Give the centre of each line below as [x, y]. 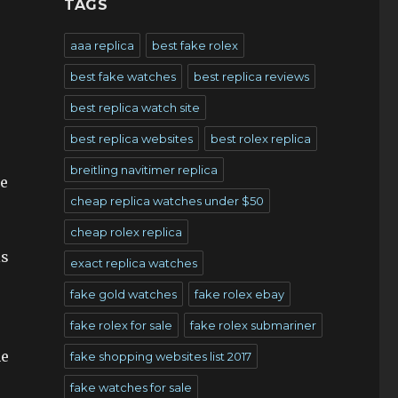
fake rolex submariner [253, 325]
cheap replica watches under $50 [167, 201]
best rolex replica [260, 139]
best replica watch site [135, 107]
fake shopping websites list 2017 [160, 356]
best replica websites [131, 139]
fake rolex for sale [121, 325]
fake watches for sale [131, 387]
